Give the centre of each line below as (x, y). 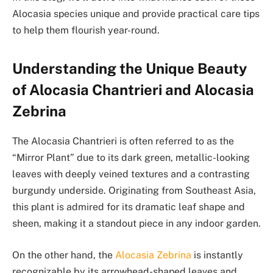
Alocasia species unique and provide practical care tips (136, 14)
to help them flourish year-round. (86, 30)
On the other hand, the (64, 255)
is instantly (217, 255)
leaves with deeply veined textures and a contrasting (131, 174)
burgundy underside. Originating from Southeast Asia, (134, 191)
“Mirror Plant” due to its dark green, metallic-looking (131, 158)
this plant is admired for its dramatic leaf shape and (129, 207)
